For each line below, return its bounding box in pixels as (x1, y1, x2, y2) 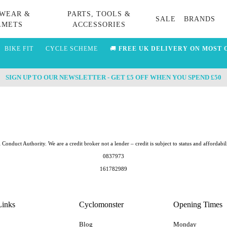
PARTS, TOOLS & (67, 10, 131, 18)
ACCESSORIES (72, 20, 126, 28)
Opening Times (173, 200, 223, 209)
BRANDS (184, 15, 216, 23)
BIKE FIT (4, 45, 33, 52)
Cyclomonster (79, 200, 124, 209)
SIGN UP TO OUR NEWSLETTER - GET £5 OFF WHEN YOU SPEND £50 (6, 73, 221, 81)
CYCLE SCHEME (45, 45, 98, 52)
